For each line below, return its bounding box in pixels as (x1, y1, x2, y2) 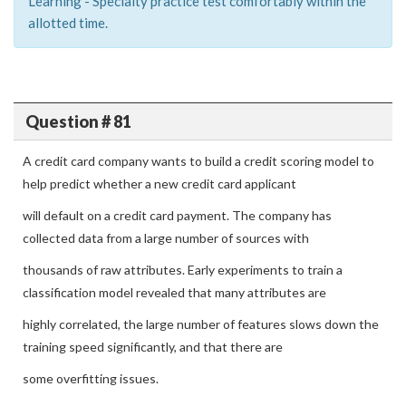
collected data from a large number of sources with (23, 230, 309, 246)
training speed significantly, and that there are (23, 339, 283, 354)
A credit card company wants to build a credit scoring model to (23, 153, 374, 169)
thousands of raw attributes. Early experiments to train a (23, 262, 343, 277)
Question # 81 (24, 111, 131, 131)
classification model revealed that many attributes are (23, 285, 326, 300)
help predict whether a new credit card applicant (23, 176, 296, 191)
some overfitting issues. (23, 371, 159, 386)
